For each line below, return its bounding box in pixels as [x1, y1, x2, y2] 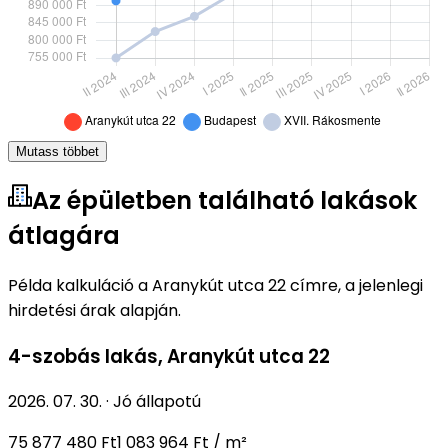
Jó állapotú [113, 390, 201, 414]
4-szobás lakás [8, 342, 158, 370]
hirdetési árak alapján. [8, 298, 181, 322]
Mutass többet [16, 144, 99, 160]
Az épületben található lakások [32, 184, 417, 218]
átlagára [8, 219, 120, 253]
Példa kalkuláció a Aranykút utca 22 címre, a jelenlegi [8, 273, 423, 297]
